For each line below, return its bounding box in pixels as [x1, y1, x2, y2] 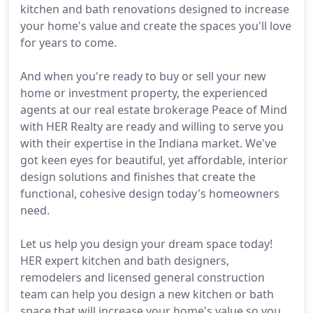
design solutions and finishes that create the [20, 169, 256, 184]
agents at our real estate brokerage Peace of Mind [20, 102, 287, 117]
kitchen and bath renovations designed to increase [20, 1, 289, 17]
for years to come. [20, 35, 117, 50]
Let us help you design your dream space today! [20, 236, 272, 252]
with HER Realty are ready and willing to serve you [20, 119, 284, 134]
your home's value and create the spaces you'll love [20, 18, 291, 34]
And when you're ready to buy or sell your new [20, 68, 266, 84]
